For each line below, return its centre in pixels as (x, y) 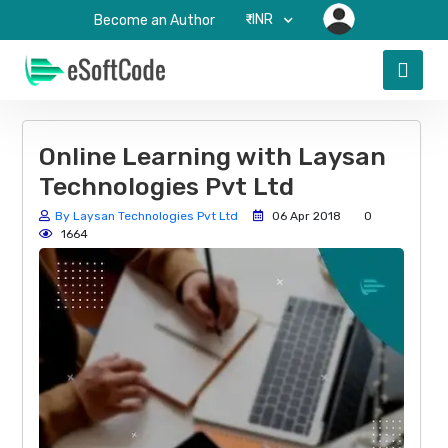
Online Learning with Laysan (212, 156)
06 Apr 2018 (305, 216)
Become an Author (154, 20)
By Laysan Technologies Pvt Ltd (146, 216)
